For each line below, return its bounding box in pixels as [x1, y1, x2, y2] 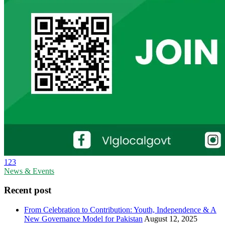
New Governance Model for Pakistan [24, 214, 143, 223]
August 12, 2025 [144, 214, 197, 223]
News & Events [4, 166, 54, 175]
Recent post [4, 185, 51, 196]
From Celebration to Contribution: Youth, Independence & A [24, 205, 216, 214]
